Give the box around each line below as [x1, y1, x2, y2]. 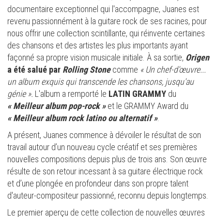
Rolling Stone [62, 64, 112, 75]
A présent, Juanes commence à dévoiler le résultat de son [7, 130, 201, 140]
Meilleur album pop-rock [13, 101, 100, 111]
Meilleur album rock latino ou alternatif [13, 113, 154, 124]
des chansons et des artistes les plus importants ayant [7, 40, 188, 51]
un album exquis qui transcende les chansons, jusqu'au [7, 77, 194, 87]
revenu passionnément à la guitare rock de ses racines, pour [7, 16, 207, 27]
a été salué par [7, 64, 62, 75]
